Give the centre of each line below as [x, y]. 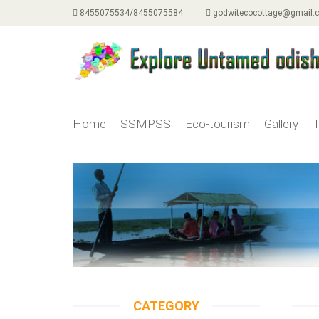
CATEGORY [166, 305]
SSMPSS [146, 124]
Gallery [281, 124]
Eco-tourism [218, 124]
